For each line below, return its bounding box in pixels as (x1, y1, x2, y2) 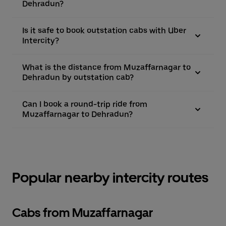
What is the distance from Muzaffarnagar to (22, 63, 191, 72)
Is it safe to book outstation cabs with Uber (22, 26, 186, 35)
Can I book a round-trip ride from (22, 99, 147, 109)
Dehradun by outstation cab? (22, 73, 134, 82)
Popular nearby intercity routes (12, 169, 208, 186)
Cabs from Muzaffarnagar (12, 205, 153, 220)
